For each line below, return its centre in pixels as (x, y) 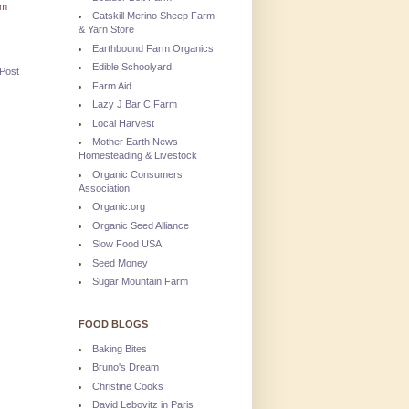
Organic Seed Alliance (141, 225)
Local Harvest (123, 123)
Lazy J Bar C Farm (135, 105)
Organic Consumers (137, 174)
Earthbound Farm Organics (153, 48)
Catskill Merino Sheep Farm (153, 16)
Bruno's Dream (126, 367)
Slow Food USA (127, 244)
